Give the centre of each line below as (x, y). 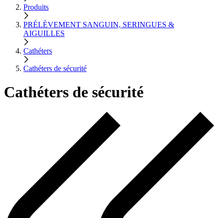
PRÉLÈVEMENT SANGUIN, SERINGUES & (99, 24)
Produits (36, 7)
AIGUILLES (44, 33)
